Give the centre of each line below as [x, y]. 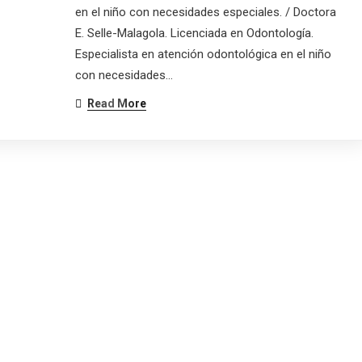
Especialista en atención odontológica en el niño [203, 54]
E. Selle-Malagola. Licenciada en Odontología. [194, 33]
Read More [116, 103]
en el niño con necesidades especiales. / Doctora [205, 12]
